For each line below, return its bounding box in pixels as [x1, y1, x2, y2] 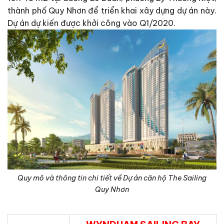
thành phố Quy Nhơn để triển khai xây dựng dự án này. [7, 5, 216, 16]
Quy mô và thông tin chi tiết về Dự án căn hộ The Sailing [17, 173, 206, 182]
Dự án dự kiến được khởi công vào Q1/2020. [7, 18, 175, 28]
